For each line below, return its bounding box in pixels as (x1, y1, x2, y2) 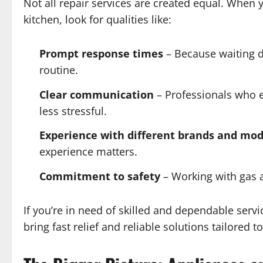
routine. (39, 63, 78, 77)
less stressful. (39, 103, 107, 118)
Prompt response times (39, 46, 163, 61)
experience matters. (39, 144, 137, 159)
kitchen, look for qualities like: (23, 12, 171, 27)
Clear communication (39, 87, 154, 102)
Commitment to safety (39, 168, 160, 183)
